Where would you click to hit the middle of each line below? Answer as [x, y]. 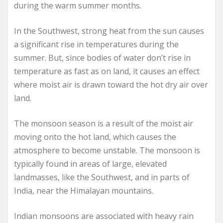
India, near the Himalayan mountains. [84, 191]
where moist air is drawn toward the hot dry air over [111, 85]
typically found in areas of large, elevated [90, 164]
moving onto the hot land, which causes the [95, 137]
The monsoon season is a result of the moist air [104, 124]
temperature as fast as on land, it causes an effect [107, 71]
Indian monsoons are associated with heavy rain [104, 216]
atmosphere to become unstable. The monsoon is [107, 151]
